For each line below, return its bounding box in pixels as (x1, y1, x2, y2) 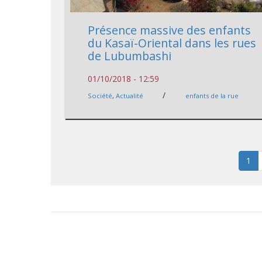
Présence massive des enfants (88, 22, 251, 38)
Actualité (116, 91, 144, 100)
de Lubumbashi (88, 47, 172, 64)
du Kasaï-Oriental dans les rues (88, 35, 257, 51)
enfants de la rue (185, 91, 239, 100)
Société (88, 91, 113, 100)
